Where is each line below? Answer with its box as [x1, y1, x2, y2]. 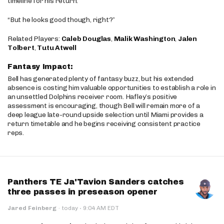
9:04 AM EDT [81, 204, 119, 211]
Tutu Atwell [37, 43, 77, 52]
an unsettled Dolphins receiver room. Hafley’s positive [7, 92, 177, 101]
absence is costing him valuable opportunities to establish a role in [7, 83, 216, 92]
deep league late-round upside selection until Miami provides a [7, 110, 203, 119]
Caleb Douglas [61, 34, 111, 43]
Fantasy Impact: [7, 63, 75, 70]
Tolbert [7, 43, 34, 52]
